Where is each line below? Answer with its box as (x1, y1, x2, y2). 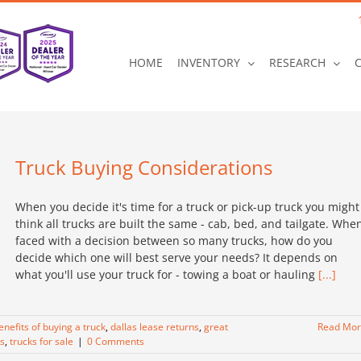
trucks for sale (10, 334, 73, 348)
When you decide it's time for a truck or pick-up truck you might (15, 199, 359, 214)
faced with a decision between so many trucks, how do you (15, 233, 333, 248)
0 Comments (87, 334, 144, 348)
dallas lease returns (110, 320, 199, 334)
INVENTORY (177, 55, 240, 70)
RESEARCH (269, 55, 326, 70)
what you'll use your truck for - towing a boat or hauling (15, 267, 318, 282)
